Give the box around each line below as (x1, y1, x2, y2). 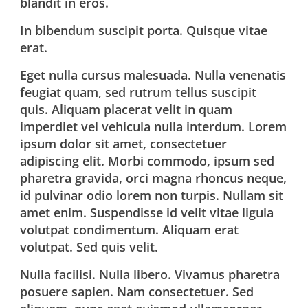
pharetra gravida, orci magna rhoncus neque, (20, 170, 287, 186)
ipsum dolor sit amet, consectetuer (20, 135, 228, 152)
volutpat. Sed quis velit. (20, 239, 159, 255)
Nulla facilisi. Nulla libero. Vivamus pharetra (20, 266, 280, 283)
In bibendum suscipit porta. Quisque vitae (20, 22, 268, 38)
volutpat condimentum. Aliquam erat (20, 221, 239, 238)
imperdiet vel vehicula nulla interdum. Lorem (20, 118, 287, 135)
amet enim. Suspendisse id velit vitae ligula (20, 204, 274, 221)
